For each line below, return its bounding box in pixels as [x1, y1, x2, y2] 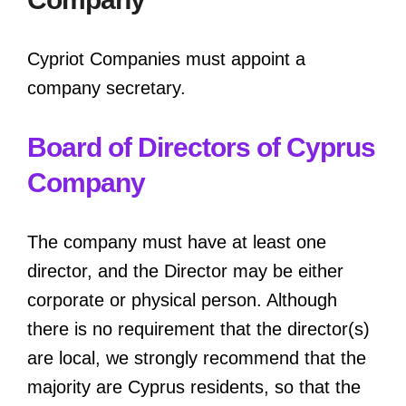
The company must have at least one [27, 231, 326, 252]
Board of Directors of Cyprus [27, 131, 375, 162]
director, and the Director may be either [27, 260, 343, 281]
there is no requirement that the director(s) [27, 318, 370, 339]
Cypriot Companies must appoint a [27, 48, 305, 69]
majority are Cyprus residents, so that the [27, 376, 361, 397]
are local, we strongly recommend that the [27, 347, 366, 368]
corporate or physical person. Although [27, 289, 337, 310]
